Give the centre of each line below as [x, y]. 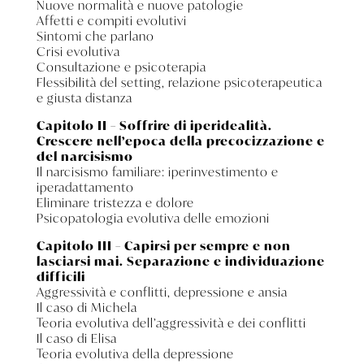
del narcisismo [84, 156]
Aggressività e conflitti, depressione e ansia [162, 291]
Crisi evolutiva [78, 51]
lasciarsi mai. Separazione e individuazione [180, 260]
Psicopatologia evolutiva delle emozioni [153, 217]
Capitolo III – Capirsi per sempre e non [163, 245]
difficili [61, 276]
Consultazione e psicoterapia [121, 66]
